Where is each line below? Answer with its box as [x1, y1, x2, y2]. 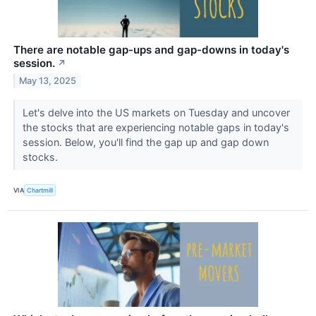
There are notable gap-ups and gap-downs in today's [13, 43, 289, 57]
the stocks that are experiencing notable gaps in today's [22, 121, 289, 134]
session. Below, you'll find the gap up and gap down [22, 136, 269, 149]
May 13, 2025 [19, 75, 77, 87]
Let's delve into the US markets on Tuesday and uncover [22, 107, 290, 119]
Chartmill [27, 186, 54, 195]
